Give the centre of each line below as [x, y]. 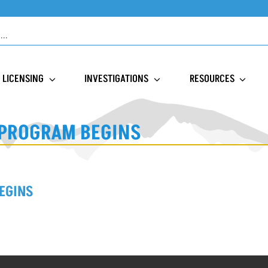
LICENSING [23, 79]
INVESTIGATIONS [117, 79]
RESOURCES [212, 79]
